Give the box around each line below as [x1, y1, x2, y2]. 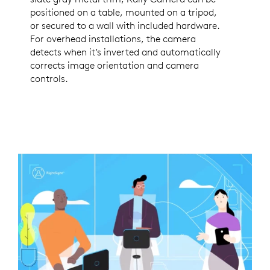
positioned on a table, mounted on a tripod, [30, 6, 217, 19]
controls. [30, 72, 68, 85]
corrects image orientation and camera [30, 59, 199, 72]
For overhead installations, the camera [30, 33, 196, 45]
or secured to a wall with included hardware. [30, 19, 220, 32]
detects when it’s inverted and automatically [30, 46, 221, 58]
